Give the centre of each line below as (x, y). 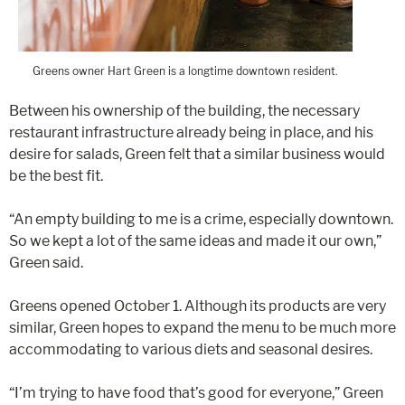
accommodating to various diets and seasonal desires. (191, 350)
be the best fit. (56, 176)
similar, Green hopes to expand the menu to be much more (202, 328)
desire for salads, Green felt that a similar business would (197, 155)
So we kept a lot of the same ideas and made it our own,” (195, 241)
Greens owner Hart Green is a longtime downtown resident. (185, 71)
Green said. (46, 263)
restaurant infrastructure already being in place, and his (191, 133)
